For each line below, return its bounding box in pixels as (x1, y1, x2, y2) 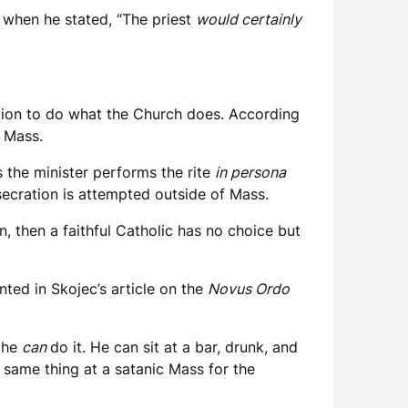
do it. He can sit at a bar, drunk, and (50, 338, 298, 356)
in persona (215, 163, 286, 181)
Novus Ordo (208, 280, 290, 298)
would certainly (196, 10, 301, 28)
